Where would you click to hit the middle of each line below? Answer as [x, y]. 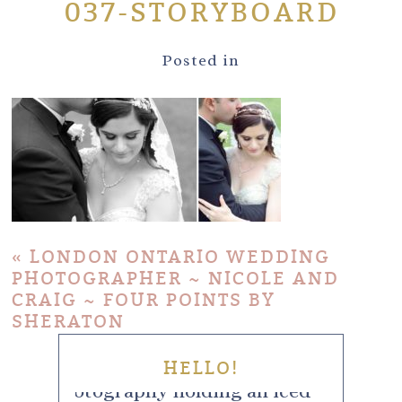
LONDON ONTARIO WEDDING [180, 257]
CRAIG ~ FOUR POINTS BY [144, 300]
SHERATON [69, 321]
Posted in [201, 60]
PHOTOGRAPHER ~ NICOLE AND [176, 278]
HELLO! [201, 368]
